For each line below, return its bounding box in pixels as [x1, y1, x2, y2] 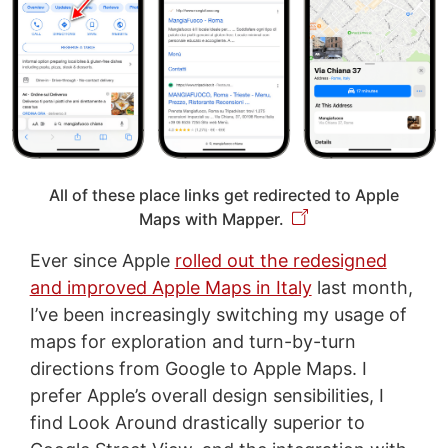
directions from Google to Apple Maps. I [29, 358, 367, 380]
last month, [311, 277, 413, 299]
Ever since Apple [29, 250, 175, 272]
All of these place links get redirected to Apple [48, 185, 399, 206]
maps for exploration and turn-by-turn [29, 331, 356, 353]
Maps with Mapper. [139, 209, 285, 230]
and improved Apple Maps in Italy [29, 277, 312, 299]
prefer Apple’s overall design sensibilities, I [29, 385, 384, 407]
